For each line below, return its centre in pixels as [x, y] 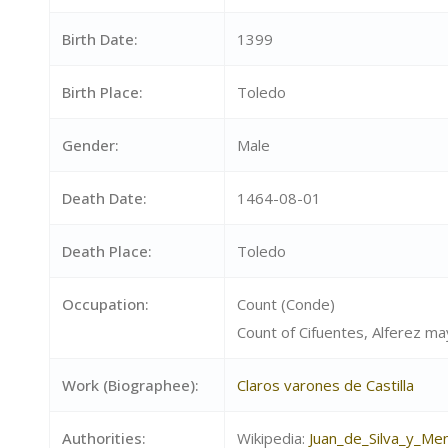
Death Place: [106, 251]
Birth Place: [102, 92]
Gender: [90, 145]
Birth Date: [99, 39]
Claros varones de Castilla [325, 385]
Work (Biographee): [130, 385]
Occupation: [105, 304]
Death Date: [104, 198]
